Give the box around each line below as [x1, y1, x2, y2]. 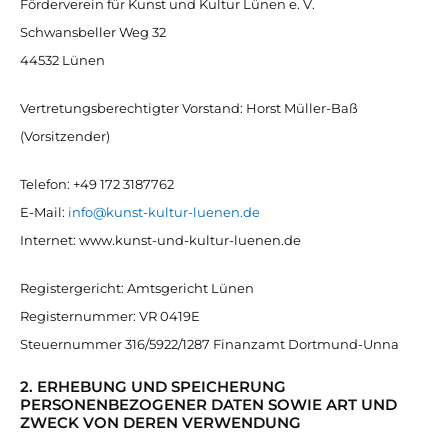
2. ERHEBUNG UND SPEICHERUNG [20, 377, 286, 396]
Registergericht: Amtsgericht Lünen [20, 280, 254, 296]
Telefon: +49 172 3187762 [20, 176, 174, 192]
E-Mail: [20, 204, 68, 220]
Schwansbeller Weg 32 [20, 24, 166, 40]
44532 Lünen [20, 52, 105, 68]
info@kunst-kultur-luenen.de [68, 204, 260, 220]
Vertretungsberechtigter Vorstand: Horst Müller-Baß [20, 100, 358, 116]
